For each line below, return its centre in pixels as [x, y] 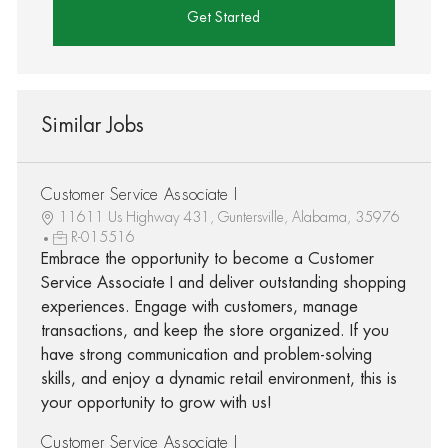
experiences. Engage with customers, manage [199, 306]
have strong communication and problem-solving [206, 354]
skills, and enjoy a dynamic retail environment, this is [218, 378]
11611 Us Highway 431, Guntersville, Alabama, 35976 [229, 216]
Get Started [224, 16]
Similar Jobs [92, 125]
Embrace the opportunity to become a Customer [207, 258]
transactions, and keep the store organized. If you [214, 330]
